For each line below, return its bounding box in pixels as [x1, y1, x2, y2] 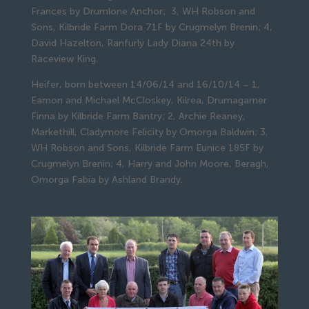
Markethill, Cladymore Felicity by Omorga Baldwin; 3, [30, 126, 268, 138]
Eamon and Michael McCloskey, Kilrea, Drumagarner [30, 94, 267, 106]
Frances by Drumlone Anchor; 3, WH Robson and [30, 5, 255, 17]
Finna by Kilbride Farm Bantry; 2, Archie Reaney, [30, 110, 246, 122]
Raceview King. [30, 52, 98, 65]
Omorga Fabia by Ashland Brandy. [30, 173, 183, 186]
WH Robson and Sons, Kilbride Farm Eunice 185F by [30, 141, 263, 154]
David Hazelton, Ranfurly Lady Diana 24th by [30, 37, 235, 49]
